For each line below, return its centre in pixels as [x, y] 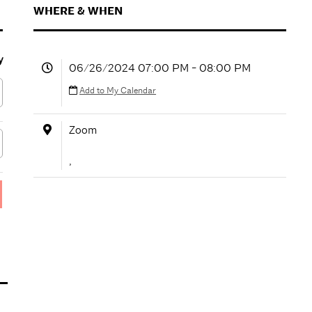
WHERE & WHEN [78, 11]
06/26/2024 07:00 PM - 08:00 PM [160, 68]
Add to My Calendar [118, 90]
